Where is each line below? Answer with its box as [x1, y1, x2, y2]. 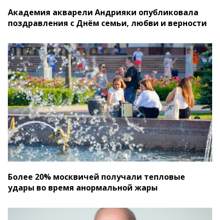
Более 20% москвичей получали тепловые [8, 171, 185, 183]
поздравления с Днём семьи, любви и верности [8, 18, 207, 29]
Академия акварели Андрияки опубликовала [8, 7, 198, 18]
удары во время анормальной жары [8, 182, 158, 193]
